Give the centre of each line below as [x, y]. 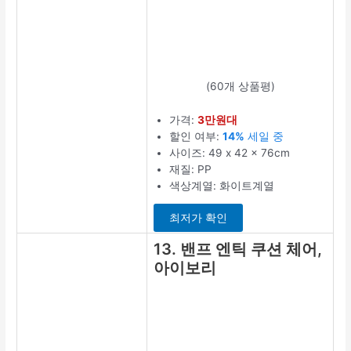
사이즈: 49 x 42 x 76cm [230, 152]
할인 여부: [196, 136]
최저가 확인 [199, 218]
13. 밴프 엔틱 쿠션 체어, [238, 249]
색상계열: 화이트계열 [222, 185]
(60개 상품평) [240, 86]
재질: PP [191, 169]
